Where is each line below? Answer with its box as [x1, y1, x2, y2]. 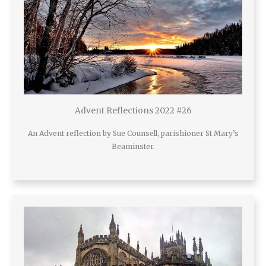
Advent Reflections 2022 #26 [74, 106, 192, 116]
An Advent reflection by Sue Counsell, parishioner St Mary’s [27, 129, 239, 138]
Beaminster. [111, 142, 155, 151]
